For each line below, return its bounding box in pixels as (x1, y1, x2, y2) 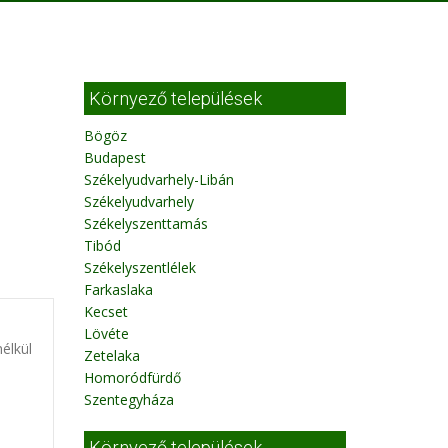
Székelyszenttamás (83, 214, 208, 233)
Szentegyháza (83, 390, 174, 409)
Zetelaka (83, 346, 140, 365)
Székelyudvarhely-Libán (83, 170, 234, 189)
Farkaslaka (83, 280, 153, 299)
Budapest (83, 148, 146, 167)
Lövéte (83, 324, 129, 343)
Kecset (83, 302, 128, 321)
